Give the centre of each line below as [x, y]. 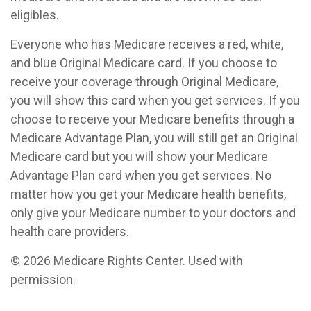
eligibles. [35, 15]
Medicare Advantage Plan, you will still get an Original [154, 138]
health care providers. [70, 232]
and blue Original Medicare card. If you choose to [144, 63]
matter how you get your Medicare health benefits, [148, 194]
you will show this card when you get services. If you [155, 100]
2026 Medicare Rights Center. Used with [133, 261]
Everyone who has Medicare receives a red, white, [147, 44]
